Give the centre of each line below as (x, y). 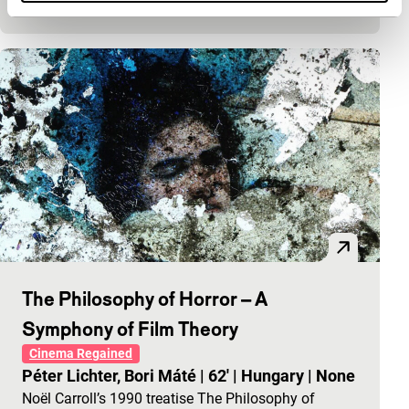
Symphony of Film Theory (130, 329)
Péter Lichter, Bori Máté (111, 376)
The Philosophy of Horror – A (145, 299)
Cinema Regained (81, 353)
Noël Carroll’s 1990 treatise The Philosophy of (168, 399)
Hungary (274, 376)
